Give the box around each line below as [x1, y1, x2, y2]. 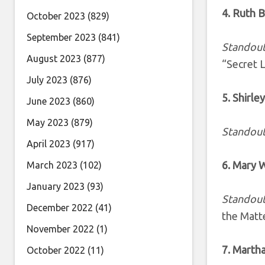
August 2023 [27, 53, 81, 64]
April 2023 [27, 138, 70, 149]
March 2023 [27, 160, 77, 170]
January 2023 [27, 181, 85, 192]
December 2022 [27, 202, 93, 213]
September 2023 [27, 32, 96, 43]
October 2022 [27, 245, 85, 256]
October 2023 [27, 11, 85, 21]
